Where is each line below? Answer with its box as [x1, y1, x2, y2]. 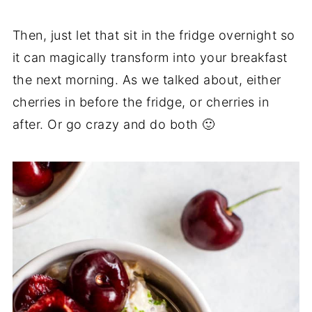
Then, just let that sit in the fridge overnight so [12, 27, 295, 42]
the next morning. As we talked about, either [12, 72, 281, 87]
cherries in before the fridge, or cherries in [12, 94, 270, 109]
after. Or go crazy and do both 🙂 [12, 116, 215, 132]
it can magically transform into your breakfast [12, 49, 288, 65]
